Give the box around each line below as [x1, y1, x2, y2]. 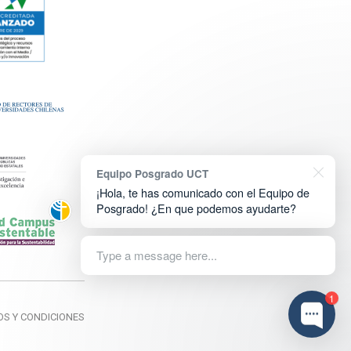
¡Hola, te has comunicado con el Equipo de [96, 184, 309, 201]
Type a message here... [96, 247, 217, 263]
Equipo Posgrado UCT [96, 166, 208, 181]
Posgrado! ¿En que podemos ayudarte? [96, 200, 296, 216]
